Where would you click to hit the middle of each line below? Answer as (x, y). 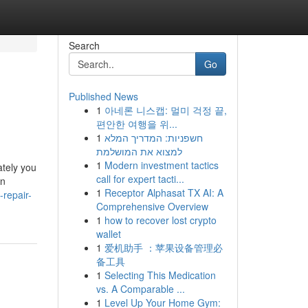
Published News (103, 96)
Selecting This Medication (160, 275)
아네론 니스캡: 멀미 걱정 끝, (165, 110)
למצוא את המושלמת (139, 151)
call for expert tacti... (140, 179)
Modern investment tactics (161, 165)
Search (84, 45)
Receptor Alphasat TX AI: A (164, 192)
